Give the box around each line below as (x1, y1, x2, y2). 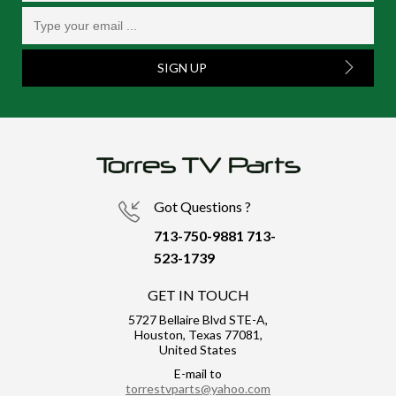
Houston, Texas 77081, (133, 327, 263, 342)
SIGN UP (157, 60, 207, 75)
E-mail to (174, 366, 222, 381)
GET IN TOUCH (147, 286, 249, 303)
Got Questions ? (154, 198, 251, 215)
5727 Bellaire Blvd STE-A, (128, 312, 268, 327)
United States (159, 342, 237, 357)
